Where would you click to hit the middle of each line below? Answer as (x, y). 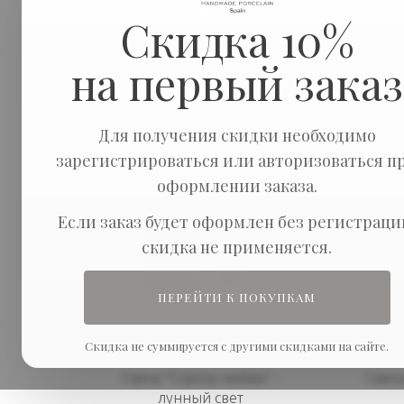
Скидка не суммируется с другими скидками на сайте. (237, 346)
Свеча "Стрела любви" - (200, 378)
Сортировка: (119, 87)
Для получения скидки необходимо (237, 136)
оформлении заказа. (237, 186)
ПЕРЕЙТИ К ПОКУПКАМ (237, 298)
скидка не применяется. (237, 248)
